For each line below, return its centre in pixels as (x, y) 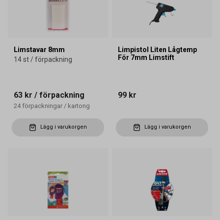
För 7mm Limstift (146, 57)
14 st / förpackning (43, 59)
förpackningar (42, 106)
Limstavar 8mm (39, 49)
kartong (79, 106)
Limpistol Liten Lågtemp (157, 49)
